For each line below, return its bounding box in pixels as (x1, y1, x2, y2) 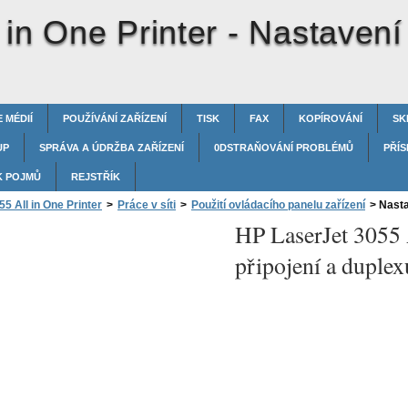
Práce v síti (117, 199, 176, 211)
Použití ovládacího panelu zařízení (191, 199, 365, 211)
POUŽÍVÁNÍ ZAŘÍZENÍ (63, 113, 167, 124)
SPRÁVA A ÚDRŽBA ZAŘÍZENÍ (39, 142, 184, 153)
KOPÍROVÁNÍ (299, 113, 362, 124)
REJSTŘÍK (71, 171, 120, 182)
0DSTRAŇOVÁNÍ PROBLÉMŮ (214, 142, 353, 153)
